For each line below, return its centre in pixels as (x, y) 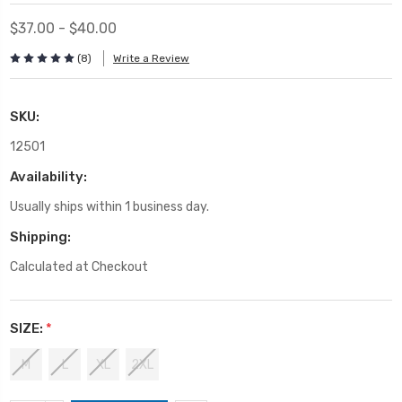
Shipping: (40, 236)
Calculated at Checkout (79, 267)
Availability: (48, 176)
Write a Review (151, 59)
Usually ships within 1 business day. (109, 206)
